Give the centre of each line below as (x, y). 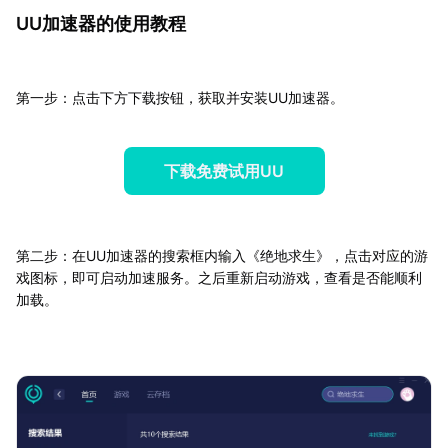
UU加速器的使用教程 (101, 24)
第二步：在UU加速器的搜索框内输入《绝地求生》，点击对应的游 (222, 256)
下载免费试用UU (224, 171)
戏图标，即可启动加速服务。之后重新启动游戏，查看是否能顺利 (219, 278)
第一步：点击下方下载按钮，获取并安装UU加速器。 (180, 98)
